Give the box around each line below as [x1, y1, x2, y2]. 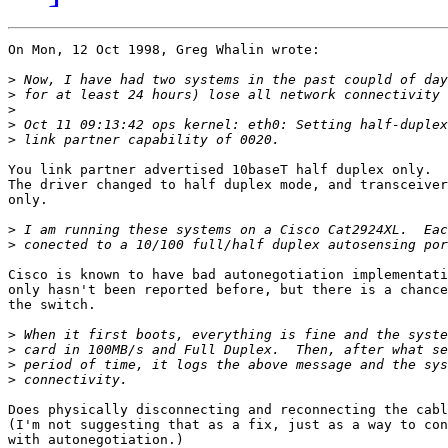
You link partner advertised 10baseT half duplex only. [8, 162, 432, 178]
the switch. [8, 297, 96, 313]
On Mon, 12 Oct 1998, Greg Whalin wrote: [8, 42, 320, 58]
